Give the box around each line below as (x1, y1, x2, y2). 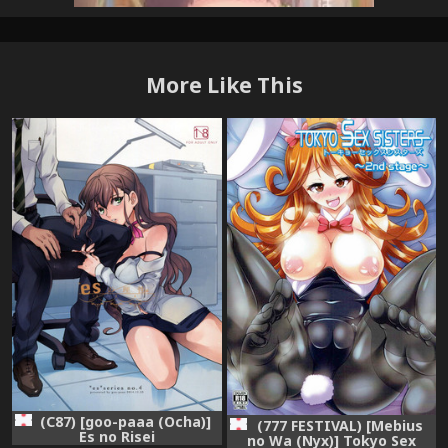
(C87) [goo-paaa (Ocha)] (39, 412, 211, 432)
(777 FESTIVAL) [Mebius (257, 416, 424, 436)
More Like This (145, 70, 303, 99)
